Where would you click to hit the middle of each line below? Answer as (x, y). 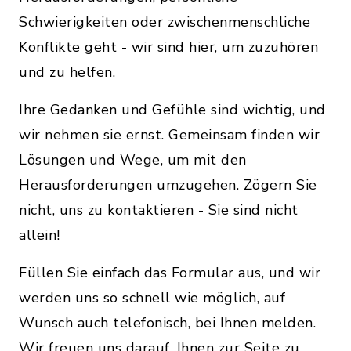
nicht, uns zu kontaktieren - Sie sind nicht (159, 210)
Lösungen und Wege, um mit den (133, 160)
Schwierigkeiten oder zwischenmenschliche (165, 22)
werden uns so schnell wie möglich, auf (152, 298)
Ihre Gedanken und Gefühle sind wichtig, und (172, 110)
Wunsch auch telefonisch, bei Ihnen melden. (167, 323)
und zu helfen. (67, 72)
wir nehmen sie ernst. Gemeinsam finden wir (169, 135)
